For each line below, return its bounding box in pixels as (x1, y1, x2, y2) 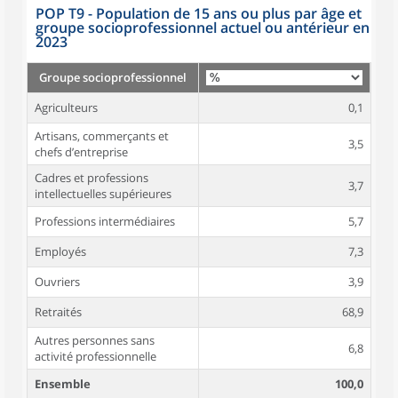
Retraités (35, 304, 82, 320)
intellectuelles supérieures (35, 186, 171, 202)
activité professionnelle (35, 348, 156, 364)
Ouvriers (35, 274, 80, 290)
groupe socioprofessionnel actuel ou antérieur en (36, 18, 370, 37)
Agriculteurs (35, 99, 98, 115)
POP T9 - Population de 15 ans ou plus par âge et (36, 4, 362, 23)
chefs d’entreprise (35, 144, 128, 160)
